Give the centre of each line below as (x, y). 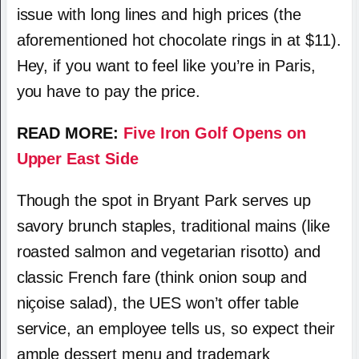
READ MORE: (70, 133)
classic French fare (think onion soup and (162, 277)
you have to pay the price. (109, 91)
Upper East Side (77, 158)
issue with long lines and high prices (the (159, 14)
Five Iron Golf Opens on (214, 133)
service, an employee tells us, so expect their (175, 328)
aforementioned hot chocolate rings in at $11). (179, 40)
